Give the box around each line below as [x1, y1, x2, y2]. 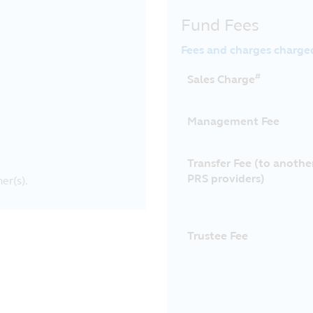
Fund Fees [181, 15, 259, 36]
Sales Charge [187, 73, 255, 86]
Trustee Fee [187, 229, 248, 242]
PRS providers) [187, 172, 265, 185]
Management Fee [187, 115, 279, 128]
